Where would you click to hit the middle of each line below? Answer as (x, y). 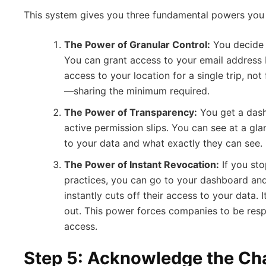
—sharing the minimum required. (137, 91)
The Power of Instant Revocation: (142, 164)
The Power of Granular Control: (137, 45)
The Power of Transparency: (131, 112)
